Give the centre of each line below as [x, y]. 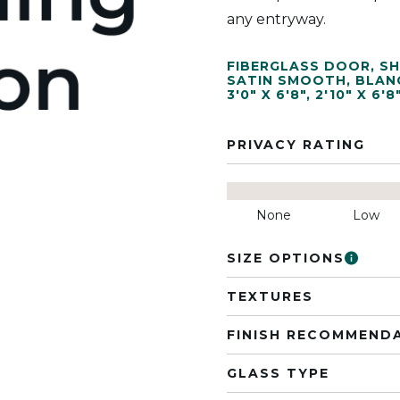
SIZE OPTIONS [286, 258]
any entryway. [276, 19]
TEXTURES [270, 296]
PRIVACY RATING [296, 145]
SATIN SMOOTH [287, 80]
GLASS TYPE [278, 373]
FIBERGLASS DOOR [299, 66]
